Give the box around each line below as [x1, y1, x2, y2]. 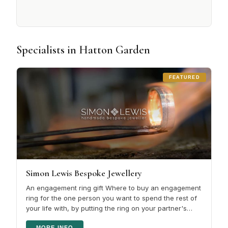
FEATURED [168, 74, 200, 80]
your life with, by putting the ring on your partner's [26, 204, 187, 212]
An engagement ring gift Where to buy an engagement [26, 183, 201, 192]
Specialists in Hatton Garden [16, 43, 150, 56]
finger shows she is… [26, 214, 94, 222]
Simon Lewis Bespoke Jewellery [26, 167, 142, 179]
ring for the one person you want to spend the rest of [26, 193, 197, 202]
